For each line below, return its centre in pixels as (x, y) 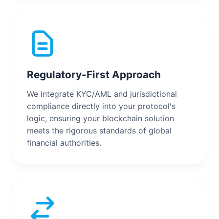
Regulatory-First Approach (94, 74)
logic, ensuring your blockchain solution (100, 118)
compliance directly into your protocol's (101, 106)
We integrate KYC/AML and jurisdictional (102, 94)
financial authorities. (64, 142)
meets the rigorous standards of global (99, 130)
